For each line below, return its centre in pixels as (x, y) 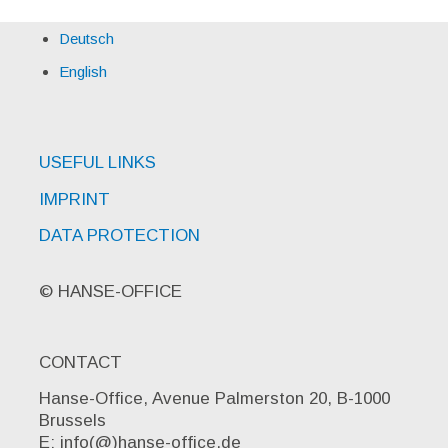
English (82, 71)
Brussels (72, 421)
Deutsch (86, 38)
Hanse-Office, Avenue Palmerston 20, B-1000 (214, 399)
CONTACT (80, 362)
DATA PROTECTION (119, 236)
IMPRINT (74, 199)
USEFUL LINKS (97, 163)
